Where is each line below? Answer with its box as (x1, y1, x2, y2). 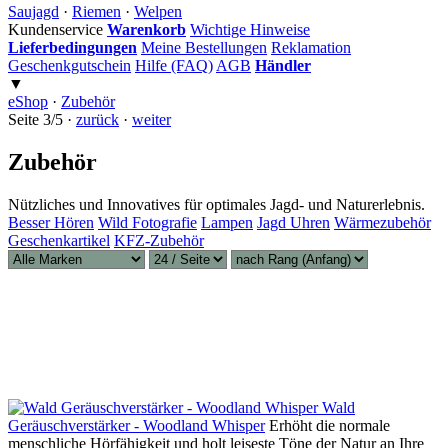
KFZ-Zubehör (114, 231, 204, 249)
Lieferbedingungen (8, 39, 137, 56)
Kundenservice (8, 21, 103, 38)
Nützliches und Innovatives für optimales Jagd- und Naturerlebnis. (8, 195, 425, 213)
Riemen (72, 3, 121, 20)
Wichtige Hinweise (190, 21, 310, 38)
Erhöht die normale (269, 416, 390, 434)
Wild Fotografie (98, 213, 197, 231)
